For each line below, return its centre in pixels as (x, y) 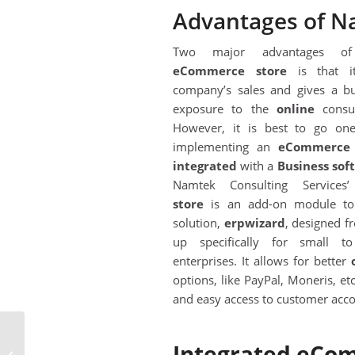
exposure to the (225, 109)
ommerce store (237, 71)
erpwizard (254, 223)
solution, (198, 223)
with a (257, 166)
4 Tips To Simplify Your (80, 338)
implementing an (226, 147)
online (296, 109)
